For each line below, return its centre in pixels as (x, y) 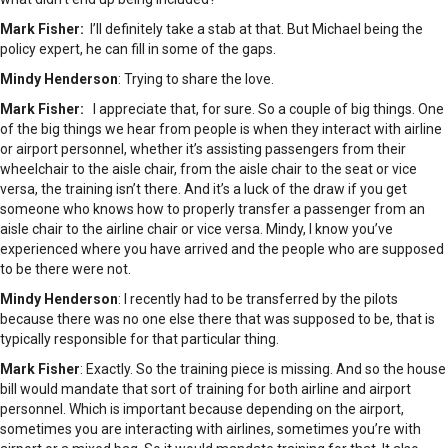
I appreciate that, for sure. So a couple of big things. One (265, 109)
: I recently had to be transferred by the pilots (258, 299)
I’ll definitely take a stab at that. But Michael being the (253, 29)
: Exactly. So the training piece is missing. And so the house (263, 369)
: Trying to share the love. (196, 79)
